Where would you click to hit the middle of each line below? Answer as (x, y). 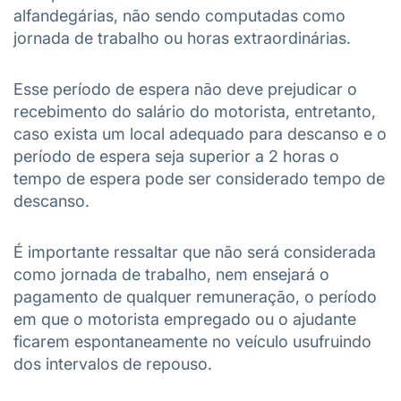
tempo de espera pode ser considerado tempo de (199, 179)
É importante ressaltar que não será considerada (195, 252)
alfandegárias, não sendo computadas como (179, 16)
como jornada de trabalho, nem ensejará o (171, 274)
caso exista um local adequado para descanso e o (200, 134)
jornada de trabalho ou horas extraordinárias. (182, 38)
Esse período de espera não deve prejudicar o (185, 89)
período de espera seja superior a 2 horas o (176, 156)
